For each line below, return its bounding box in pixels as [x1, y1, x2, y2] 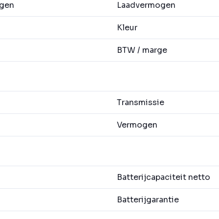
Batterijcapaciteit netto [117, 172, 210, 183]
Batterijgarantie [117, 195, 179, 205]
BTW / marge [117, 45, 167, 56]
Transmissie [117, 97, 164, 108]
